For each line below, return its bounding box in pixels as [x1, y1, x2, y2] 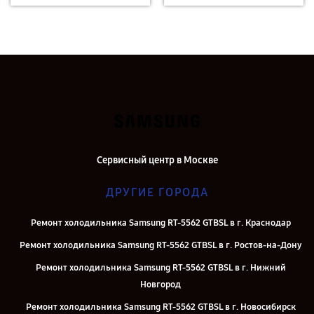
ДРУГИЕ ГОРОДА [105, 186, 209, 199]
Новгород [140, 279, 181, 290]
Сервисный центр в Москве [96, 154, 218, 166]
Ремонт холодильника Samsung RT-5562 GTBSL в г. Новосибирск [25, 301, 296, 313]
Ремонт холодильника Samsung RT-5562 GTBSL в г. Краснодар [30, 217, 291, 228]
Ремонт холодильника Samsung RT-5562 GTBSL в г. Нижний [35, 262, 286, 273]
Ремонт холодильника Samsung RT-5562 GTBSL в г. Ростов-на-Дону [20, 240, 301, 251]
